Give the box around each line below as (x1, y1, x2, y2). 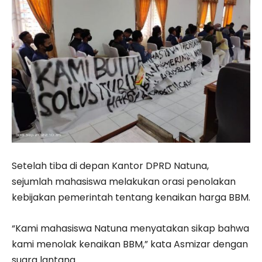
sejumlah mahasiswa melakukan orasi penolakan (12, 174, 236, 188)
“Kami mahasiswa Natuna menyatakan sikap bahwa (12, 221, 249, 235)
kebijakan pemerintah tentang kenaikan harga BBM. (12, 190, 250, 204)
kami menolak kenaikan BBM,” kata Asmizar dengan (12, 237, 248, 251)
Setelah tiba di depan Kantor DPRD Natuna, (12, 158, 209, 173)
